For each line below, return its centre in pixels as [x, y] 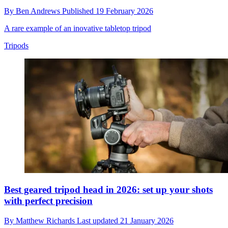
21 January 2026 [147, 221]
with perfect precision [48, 201]
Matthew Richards [46, 221]
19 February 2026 [124, 11]
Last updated [98, 221]
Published [79, 11]
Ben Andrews [39, 11]
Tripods [16, 45]
